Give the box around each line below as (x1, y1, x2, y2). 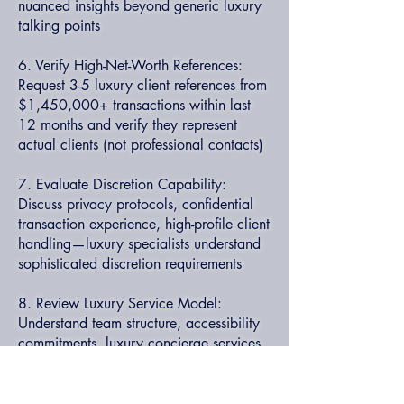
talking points (18, 16, 100, 35)
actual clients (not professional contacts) (18, 135, 263, 154)
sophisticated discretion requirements (18, 254, 242, 273)
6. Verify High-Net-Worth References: (18, 56, 243, 75)
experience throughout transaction (18, 373, 225, 392)
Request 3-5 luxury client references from (18, 76, 267, 95)
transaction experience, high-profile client (18, 215, 270, 234)
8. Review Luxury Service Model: (18, 294, 222, 313)
